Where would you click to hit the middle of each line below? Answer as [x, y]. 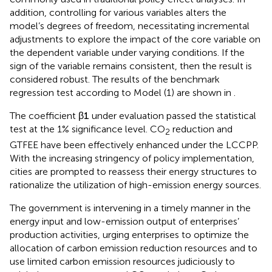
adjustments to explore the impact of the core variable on [135, 42]
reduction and [201, 132]
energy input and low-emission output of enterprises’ [124, 224]
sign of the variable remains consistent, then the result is [131, 69]
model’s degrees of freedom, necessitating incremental [130, 29]
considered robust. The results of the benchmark [115, 82]
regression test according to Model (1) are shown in [122, 95]
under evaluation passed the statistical [173, 118]
